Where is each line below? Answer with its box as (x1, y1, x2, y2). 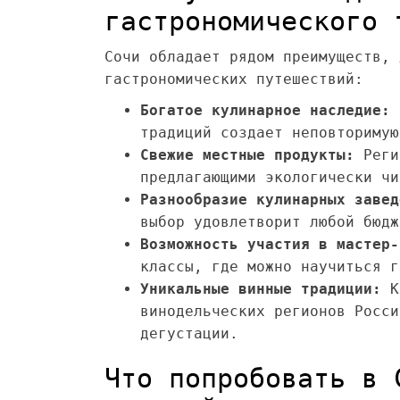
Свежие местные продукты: (140, 146, 354, 163)
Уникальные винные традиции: (140, 280, 381, 297)
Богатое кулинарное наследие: (140, 102, 390, 119)
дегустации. (140, 325, 238, 342)
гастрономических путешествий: (104, 71, 363, 87)
